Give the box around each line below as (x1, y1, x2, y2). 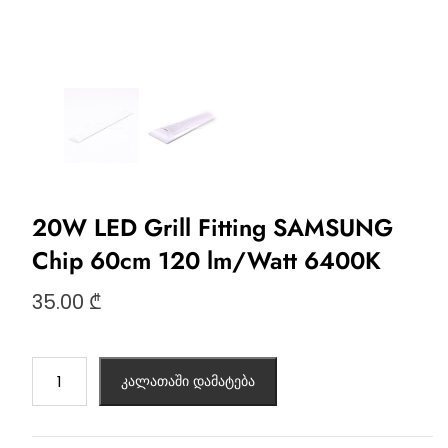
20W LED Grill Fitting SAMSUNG (31, 210, 393, 246)
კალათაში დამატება (120, 371, 255, 392)
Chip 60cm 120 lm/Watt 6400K (31, 243, 381, 279)
